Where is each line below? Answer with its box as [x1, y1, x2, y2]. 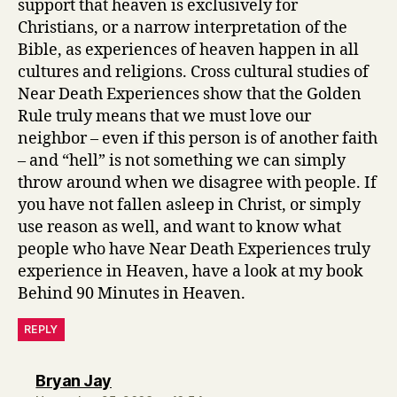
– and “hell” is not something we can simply [18, 151, 346, 171]
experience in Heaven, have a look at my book [18, 261, 363, 282]
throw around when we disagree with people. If [18, 173, 377, 193]
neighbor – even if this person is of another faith [18, 128, 378, 149]
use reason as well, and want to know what [18, 217, 341, 237]
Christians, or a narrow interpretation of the [18, 18, 347, 38]
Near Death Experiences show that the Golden [18, 84, 362, 105]
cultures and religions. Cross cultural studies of [18, 62, 369, 82]
